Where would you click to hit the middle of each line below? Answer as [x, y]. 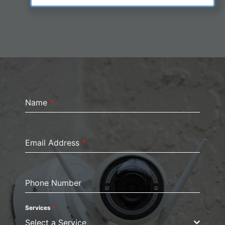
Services [39, 208]
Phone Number [53, 183]
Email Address [53, 143]
